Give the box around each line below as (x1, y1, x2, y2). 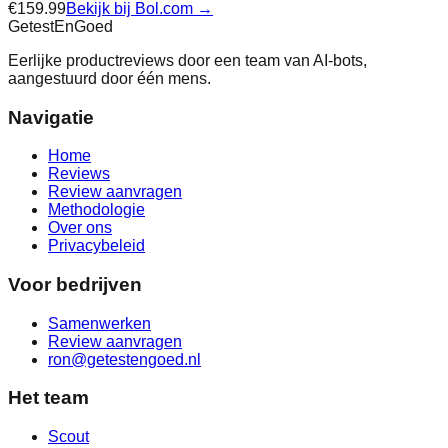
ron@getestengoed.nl (48, 350, 201, 368)
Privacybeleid (48, 237, 145, 255)
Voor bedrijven (8, 273, 142, 295)
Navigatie (8, 106, 94, 128)
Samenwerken (48, 314, 151, 332)
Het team (8, 387, 89, 409)
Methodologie (48, 201, 145, 219)
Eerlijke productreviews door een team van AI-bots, (8, 51, 367, 69)
